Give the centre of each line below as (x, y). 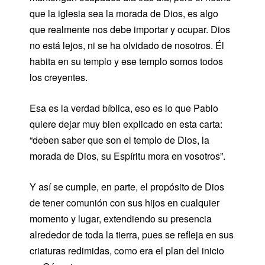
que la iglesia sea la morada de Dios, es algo (124, 13)
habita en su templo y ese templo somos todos (126, 61)
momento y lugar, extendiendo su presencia (121, 218)
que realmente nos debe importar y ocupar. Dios (130, 29)
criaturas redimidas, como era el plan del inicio (127, 250)
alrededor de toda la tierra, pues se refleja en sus (132, 234)
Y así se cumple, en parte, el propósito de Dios (127, 186)
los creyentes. (59, 77)
